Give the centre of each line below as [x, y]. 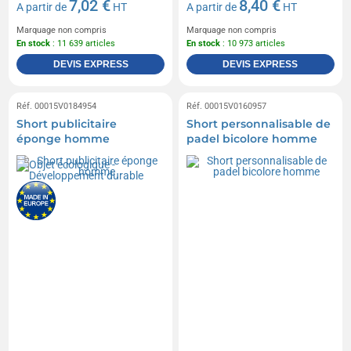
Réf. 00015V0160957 [226, 107]
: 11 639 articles [83, 44]
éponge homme [63, 139]
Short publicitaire [67, 124]
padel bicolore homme [252, 139]
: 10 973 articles [253, 44]
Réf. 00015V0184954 [57, 107]
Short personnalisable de [259, 124]
